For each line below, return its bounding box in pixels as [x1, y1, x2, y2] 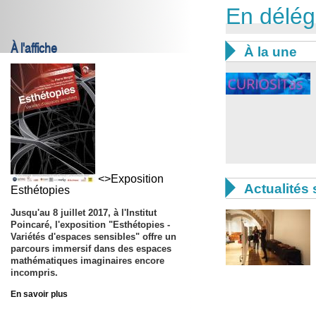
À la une [244, 44, 297, 59]
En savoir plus [11, 289, 68, 298]
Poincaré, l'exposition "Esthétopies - [11, 219, 170, 230]
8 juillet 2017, [53, 207, 114, 218]
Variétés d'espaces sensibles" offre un [11, 231, 176, 242]
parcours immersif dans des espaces [11, 243, 171, 254]
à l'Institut [114, 207, 157, 218]
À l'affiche [11, 39, 57, 57]
